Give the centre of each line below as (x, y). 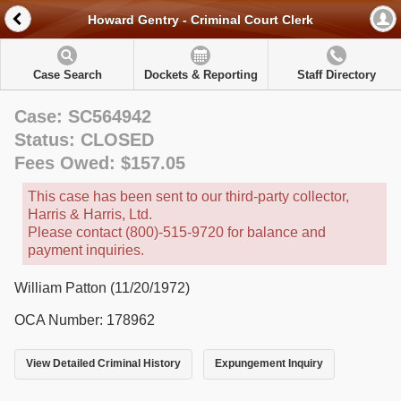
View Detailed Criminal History (103, 364)
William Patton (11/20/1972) (102, 288)
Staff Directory (336, 75)
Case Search (67, 75)
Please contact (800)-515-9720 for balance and (177, 232)
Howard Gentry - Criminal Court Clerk (200, 20)
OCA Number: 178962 (85, 320)
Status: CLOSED (84, 140)
